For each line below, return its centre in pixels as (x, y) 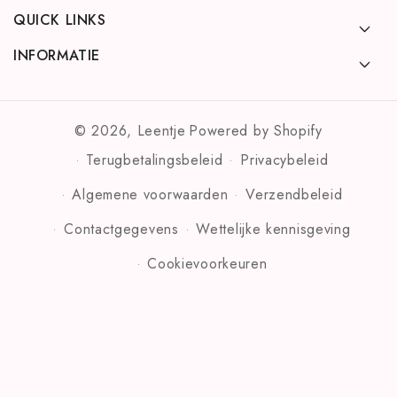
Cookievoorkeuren (207, 264)
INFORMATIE (57, 55)
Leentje (161, 131)
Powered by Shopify (256, 131)
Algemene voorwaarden (150, 195)
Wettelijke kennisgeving (273, 229)
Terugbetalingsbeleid (155, 160)
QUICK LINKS (60, 20)
